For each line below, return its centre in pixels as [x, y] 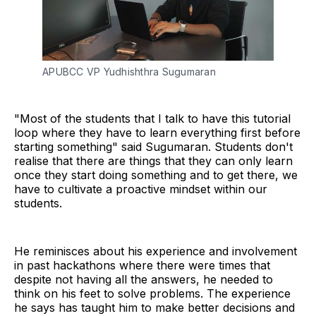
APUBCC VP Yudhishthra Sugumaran [129, 71]
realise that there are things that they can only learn [153, 160]
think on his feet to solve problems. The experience [152, 293]
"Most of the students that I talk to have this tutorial [152, 118]
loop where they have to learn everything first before [157, 132]
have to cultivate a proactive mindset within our [141, 189]
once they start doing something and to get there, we [156, 175]
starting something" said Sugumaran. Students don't [153, 146]
